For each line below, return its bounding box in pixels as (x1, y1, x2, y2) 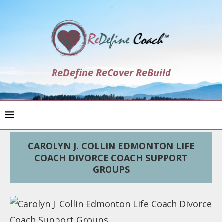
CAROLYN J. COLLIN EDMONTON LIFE (27, 140, 195, 152)
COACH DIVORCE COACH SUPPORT (34, 152, 188, 164)
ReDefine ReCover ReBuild (51, 66, 171, 79)
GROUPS (92, 164, 130, 175)
